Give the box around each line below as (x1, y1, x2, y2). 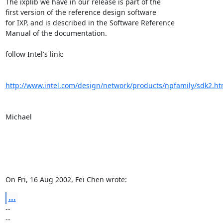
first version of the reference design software (5, 7, 156, 17)
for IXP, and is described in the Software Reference (5, 18, 175, 27)
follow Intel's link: (5, 49, 64, 59)
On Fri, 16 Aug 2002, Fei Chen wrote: (5, 175, 127, 184)
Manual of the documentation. (5, 28, 107, 38)
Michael (5, 112, 32, 121)
